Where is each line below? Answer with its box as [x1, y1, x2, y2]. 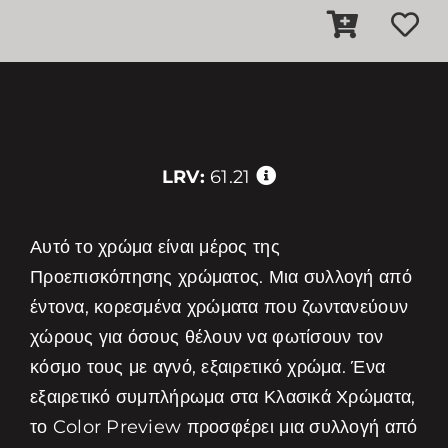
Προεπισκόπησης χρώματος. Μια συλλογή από [29, 266, 412, 288]
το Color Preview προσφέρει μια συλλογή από [29, 416, 418, 438]
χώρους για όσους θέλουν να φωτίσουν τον [29, 326, 384, 348]
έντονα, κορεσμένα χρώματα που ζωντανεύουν [29, 296, 409, 318]
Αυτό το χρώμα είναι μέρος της [29, 236, 280, 258]
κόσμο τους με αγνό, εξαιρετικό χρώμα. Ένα [29, 356, 386, 378]
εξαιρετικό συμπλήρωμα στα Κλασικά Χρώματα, [29, 386, 416, 408]
